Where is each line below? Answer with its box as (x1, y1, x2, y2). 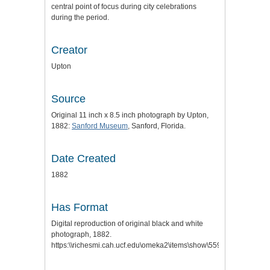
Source (51, 93, 86, 105)
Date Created (51, 152, 116, 165)
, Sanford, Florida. (128, 122, 186, 131)
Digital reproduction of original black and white (51, 219, 203, 228)
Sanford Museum (72, 122, 128, 131)
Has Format (51, 201, 108, 214)
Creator (51, 44, 87, 57)
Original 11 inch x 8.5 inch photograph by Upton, (51, 111, 209, 120)
